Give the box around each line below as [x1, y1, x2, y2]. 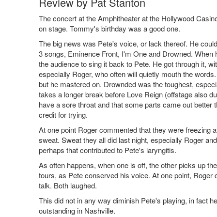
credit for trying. [39, 109, 88, 120]
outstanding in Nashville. [39, 205, 115, 216]
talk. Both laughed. [39, 180, 97, 191]
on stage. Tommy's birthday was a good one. [39, 23, 180, 34]
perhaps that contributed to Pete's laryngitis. [39, 145, 176, 155]
